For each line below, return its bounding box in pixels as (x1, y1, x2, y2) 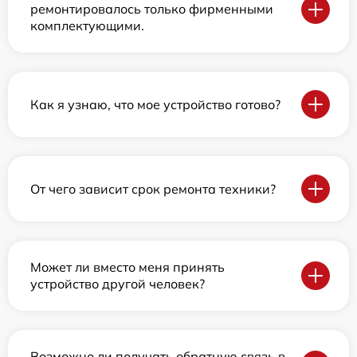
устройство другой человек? (30, 276, 205, 292)
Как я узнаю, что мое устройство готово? (30, 96, 280, 112)
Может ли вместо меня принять (30, 259, 225, 275)
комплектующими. (30, 18, 144, 33)
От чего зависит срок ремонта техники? (30, 180, 276, 197)
